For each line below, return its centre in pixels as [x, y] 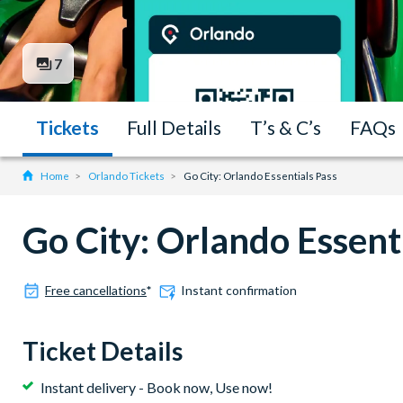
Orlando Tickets [126, 176]
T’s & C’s [286, 128]
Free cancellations [96, 291]
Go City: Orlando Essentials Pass [260, 176]
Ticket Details [103, 351]
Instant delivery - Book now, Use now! [157, 388]
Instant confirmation [239, 291]
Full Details [174, 128]
